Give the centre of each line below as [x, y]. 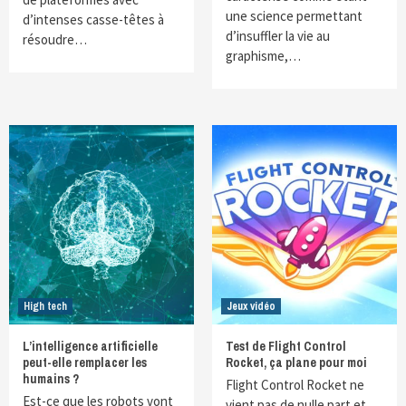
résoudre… [55, 39]
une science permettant [294, 16]
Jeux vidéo [251, 306]
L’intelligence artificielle [90, 346]
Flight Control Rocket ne [295, 385]
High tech [45, 306]
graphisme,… [263, 56]
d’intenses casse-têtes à [93, 19]
